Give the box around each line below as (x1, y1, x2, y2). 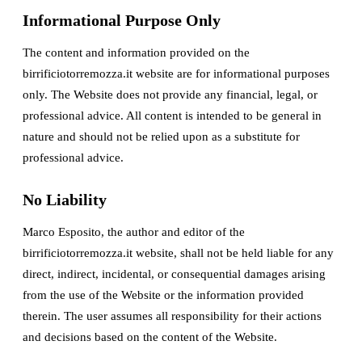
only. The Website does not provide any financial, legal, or (23, 88, 318, 101)
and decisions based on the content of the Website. (23, 330, 277, 343)
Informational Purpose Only (23, 11, 221, 29)
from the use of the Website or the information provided (23, 288, 304, 301)
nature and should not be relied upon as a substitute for (23, 130, 300, 143)
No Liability (23, 191, 107, 208)
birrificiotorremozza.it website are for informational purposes (23, 67, 330, 80)
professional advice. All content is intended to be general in (23, 109, 322, 122)
